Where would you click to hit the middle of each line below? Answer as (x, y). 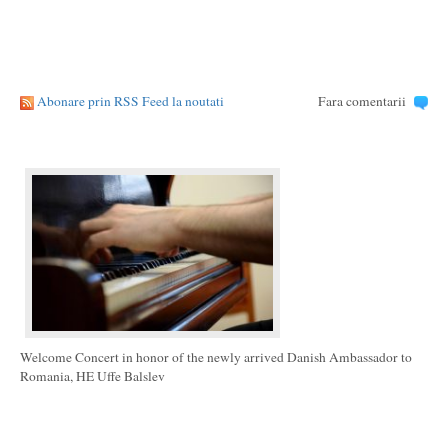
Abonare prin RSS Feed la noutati (130, 101)
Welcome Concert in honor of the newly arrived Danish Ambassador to (216, 357)
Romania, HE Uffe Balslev (92, 376)
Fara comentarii (361, 101)
